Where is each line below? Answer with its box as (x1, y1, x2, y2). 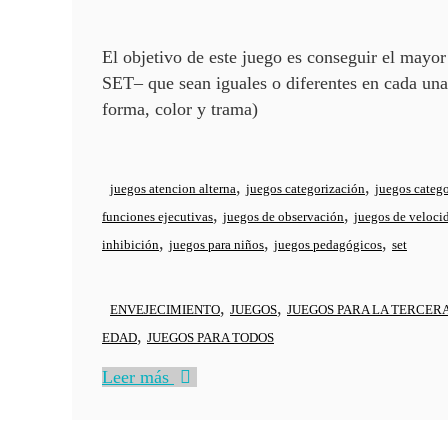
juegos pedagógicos (274, 237, 382, 253)
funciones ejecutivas (102, 209, 213, 225)
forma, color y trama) (102, 99, 258, 120)
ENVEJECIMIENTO (110, 302, 220, 318)
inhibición (102, 237, 159, 253)
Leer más (102, 367, 174, 388)
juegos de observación (223, 209, 344, 225)
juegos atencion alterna (110, 181, 236, 197)
